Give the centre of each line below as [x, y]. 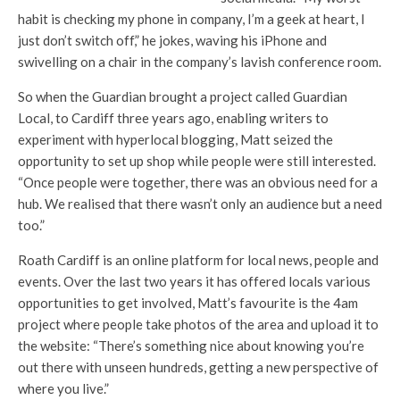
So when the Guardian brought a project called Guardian [183, 96]
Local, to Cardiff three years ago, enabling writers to [173, 118]
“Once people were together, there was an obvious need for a [198, 182]
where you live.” [63, 388]
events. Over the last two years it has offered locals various [194, 281]
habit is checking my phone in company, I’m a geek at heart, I [192, 19]
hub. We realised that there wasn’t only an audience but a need [200, 204]
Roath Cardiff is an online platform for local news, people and [198, 260]
